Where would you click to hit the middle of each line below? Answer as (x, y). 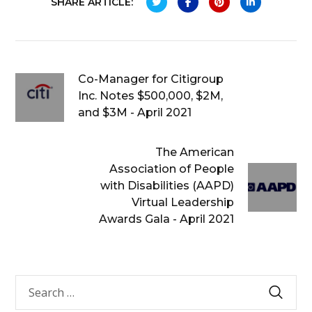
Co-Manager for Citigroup (151, 79)
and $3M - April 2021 (135, 112)
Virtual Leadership (182, 202)
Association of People (171, 169)
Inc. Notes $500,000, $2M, (151, 96)
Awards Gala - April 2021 (166, 219)
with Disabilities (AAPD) (167, 186)
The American (194, 152)
